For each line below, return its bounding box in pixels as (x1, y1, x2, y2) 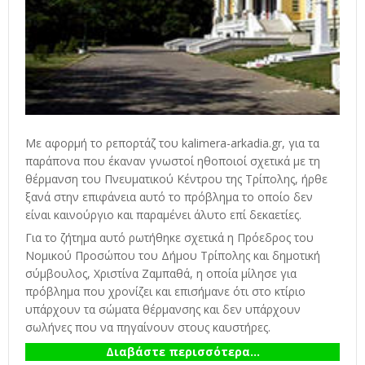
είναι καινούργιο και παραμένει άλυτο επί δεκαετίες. (25, 207, 301, 223)
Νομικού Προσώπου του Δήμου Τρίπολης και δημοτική (25, 247, 320, 263)
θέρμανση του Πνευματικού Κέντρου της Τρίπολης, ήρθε (25, 171, 328, 187)
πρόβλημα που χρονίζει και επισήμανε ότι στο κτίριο (25, 283, 306, 299)
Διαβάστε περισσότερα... (105, 343, 260, 359)
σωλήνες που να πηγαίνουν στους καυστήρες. (25, 319, 274, 335)
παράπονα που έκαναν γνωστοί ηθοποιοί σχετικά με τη (25, 153, 320, 169)
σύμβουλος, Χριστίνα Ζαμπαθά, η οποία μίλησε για (25, 265, 297, 281)
